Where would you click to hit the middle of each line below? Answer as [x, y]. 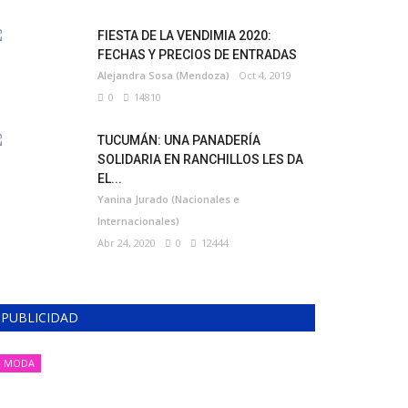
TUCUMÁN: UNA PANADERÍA [179, 140]
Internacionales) [138, 221]
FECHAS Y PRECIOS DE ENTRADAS [197, 55]
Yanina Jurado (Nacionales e [168, 199]
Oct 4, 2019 [265, 75]
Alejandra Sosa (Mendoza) [163, 75]
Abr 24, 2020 [127, 243]
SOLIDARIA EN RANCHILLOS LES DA [200, 159]
